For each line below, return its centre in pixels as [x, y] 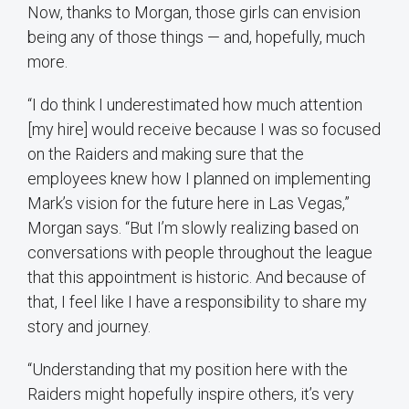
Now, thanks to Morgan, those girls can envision [194, 13]
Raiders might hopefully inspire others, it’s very [191, 394]
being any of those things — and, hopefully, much [196, 37]
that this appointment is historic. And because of [197, 278]
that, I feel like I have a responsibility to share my [197, 302]
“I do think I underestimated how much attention [195, 105]
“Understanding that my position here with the [188, 370]
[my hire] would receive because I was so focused [204, 130]
